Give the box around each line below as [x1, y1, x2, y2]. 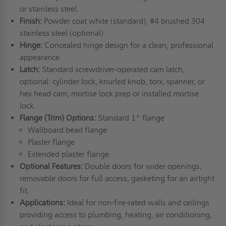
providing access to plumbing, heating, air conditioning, [19, 210, 212, 220]
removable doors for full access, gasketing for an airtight [19, 174, 214, 184]
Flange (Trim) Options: [19, 113, 98, 123]
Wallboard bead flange [28, 125, 107, 135]
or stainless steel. [19, 4, 79, 14]
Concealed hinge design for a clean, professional [44, 40, 213, 50]
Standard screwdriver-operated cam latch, [41, 65, 185, 75]
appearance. [19, 52, 62, 63]
